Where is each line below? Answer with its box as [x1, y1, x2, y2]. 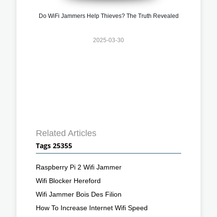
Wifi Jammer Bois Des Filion [36, 190, 122, 198]
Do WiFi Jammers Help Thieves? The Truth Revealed [38, 12, 179, 19]
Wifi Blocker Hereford [36, 176, 101, 185]
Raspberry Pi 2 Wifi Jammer [36, 163, 122, 171]
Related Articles [36, 128, 96, 138]
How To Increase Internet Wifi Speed [36, 203, 148, 212]
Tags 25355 [36, 140, 72, 150]
